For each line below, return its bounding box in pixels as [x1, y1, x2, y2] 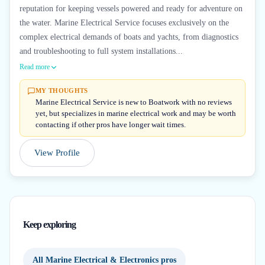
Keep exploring [23, 219, 76, 230]
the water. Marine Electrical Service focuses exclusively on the [20, 18, 229, 27]
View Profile [34, 148, 80, 157]
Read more [20, 63, 50, 71]
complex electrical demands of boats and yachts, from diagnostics [20, 33, 238, 41]
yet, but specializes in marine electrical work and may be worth [35, 109, 236, 118]
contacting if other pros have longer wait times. [35, 120, 186, 129]
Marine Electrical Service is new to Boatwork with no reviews [35, 98, 232, 106]
